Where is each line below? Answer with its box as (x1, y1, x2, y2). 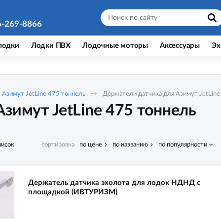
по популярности (158, 141, 207, 148)
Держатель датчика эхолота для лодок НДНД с (28, 179, 200, 186)
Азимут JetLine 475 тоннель (2, 91, 85, 97)
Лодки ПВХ (31, 42, 71, 49)
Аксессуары (160, 42, 200, 49)
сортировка (41, 141, 74, 148)
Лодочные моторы (82, 42, 148, 49)
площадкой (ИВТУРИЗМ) (28, 188, 117, 196)
